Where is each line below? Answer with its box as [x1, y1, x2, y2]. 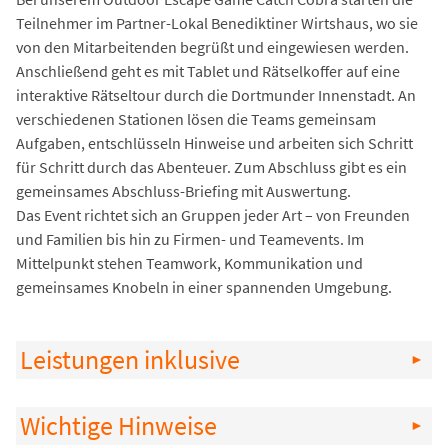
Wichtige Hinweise [20, 410, 217, 443]
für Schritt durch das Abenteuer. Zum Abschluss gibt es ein [16, 157, 407, 178]
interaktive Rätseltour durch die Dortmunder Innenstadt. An [16, 85, 416, 106]
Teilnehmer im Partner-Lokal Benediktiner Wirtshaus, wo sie [16, 13, 418, 34]
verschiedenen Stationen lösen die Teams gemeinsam [16, 109, 376, 130]
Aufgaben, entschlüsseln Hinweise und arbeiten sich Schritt [16, 133, 413, 154]
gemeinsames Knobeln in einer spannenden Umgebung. [16, 277, 392, 298]
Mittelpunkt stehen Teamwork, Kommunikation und [16, 253, 363, 274]
